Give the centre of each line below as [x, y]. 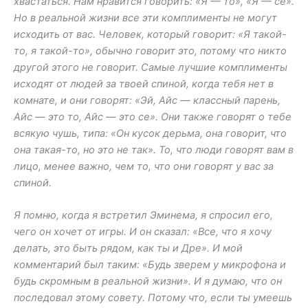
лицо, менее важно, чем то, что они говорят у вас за [144, 167]
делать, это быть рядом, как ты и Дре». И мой [128, 249]
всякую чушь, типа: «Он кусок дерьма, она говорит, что [150, 134]
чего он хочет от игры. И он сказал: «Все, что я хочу [143, 232]
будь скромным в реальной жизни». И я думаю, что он [148, 282]
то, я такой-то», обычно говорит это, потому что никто [150, 51]
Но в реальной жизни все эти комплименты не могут [145, 18]
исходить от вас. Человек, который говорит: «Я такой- [150, 35]
